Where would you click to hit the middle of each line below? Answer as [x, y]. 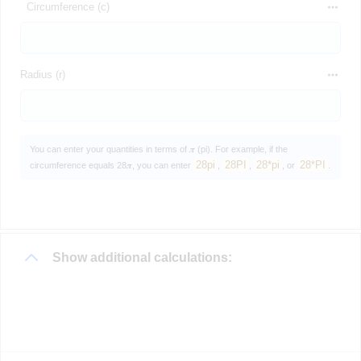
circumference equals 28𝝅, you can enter [112, 165]
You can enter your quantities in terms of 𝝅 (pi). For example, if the [159, 149]
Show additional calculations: [142, 257]
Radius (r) [43, 74]
